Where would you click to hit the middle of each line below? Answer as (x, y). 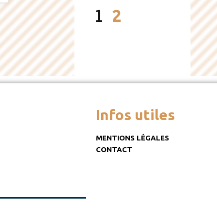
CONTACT (114, 149)
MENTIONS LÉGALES (132, 138)
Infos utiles (135, 115)
